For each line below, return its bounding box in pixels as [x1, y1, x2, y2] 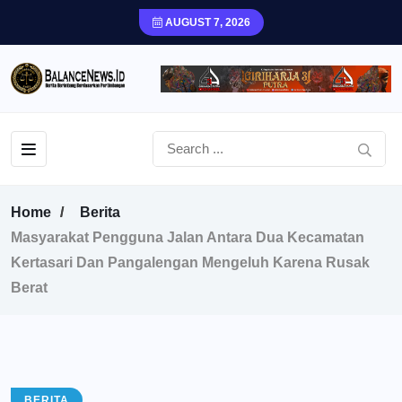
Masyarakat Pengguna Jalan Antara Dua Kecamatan [11, 230, 364, 246]
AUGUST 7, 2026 [162, 16, 250, 29]
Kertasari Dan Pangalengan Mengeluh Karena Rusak [11, 255, 370, 271]
